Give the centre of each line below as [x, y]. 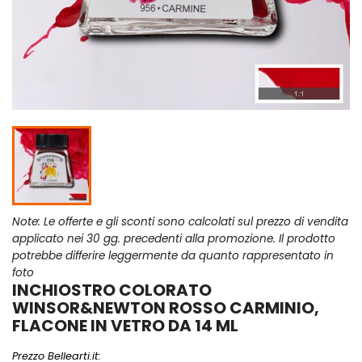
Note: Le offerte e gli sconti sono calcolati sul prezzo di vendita [180, 222]
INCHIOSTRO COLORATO [112, 290]
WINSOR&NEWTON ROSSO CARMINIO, [166, 308]
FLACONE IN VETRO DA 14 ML [125, 326]
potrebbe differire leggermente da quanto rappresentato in [173, 256]
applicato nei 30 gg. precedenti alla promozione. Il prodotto [174, 239]
